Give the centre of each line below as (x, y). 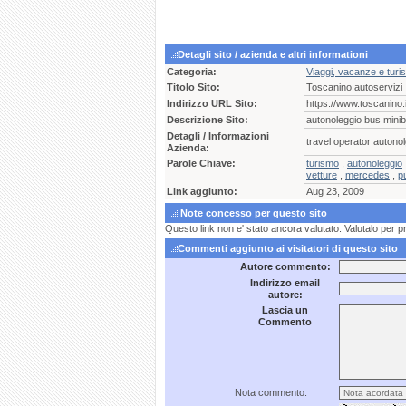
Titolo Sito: (193, 87)
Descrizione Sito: (208, 120)
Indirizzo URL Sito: (212, 103)
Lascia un (285, 310)
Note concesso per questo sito (252, 213)
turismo (323, 163)
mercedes (367, 175)
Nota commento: (271, 392)
